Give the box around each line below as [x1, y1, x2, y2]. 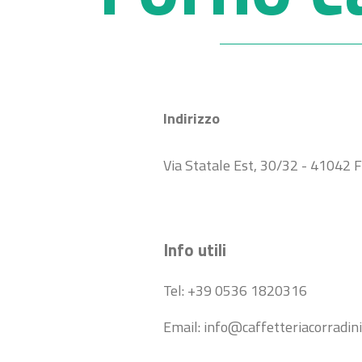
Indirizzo [163, 107, 220, 129]
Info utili [163, 236, 226, 263]
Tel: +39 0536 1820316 [163, 279, 307, 301]
